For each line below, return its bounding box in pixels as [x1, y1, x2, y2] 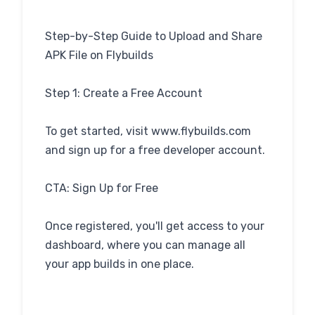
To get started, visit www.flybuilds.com [45, 124, 251, 138]
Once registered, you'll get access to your [45, 219, 264, 233]
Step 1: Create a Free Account [45, 86, 202, 100]
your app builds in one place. [45, 257, 194, 271]
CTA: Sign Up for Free [45, 181, 158, 195]
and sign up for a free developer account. [45, 143, 265, 157]
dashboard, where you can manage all [45, 238, 245, 252]
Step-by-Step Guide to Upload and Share [45, 30, 262, 43]
